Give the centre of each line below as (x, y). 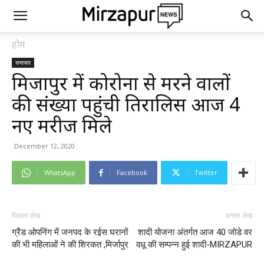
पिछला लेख (26, 216)
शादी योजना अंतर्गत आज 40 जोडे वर (195, 232)
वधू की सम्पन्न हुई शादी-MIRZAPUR (194, 245)
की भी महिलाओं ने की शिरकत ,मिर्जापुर (70, 245)
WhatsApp (60, 172)
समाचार (23, 62)
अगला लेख (239, 216)
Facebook (132, 172)
